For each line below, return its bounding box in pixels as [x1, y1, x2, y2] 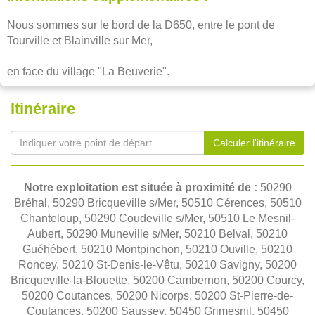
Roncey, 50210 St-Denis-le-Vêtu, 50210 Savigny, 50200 [18, 259, 297, 271]
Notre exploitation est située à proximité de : [23, 181, 260, 193]
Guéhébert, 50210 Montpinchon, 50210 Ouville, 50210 [22, 243, 292, 255]
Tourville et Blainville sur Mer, [7, 34, 153, 46]
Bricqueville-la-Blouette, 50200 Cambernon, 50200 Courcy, [11, 274, 304, 286]
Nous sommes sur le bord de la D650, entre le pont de [7, 19, 275, 31]
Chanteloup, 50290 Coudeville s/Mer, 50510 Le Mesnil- [20, 212, 295, 224]
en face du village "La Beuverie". [7, 65, 169, 77]
